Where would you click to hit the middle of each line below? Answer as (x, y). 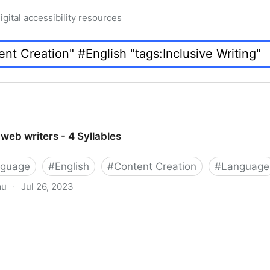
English (72, 166)
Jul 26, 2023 (47, 187)
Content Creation (155, 166)
